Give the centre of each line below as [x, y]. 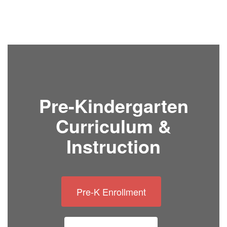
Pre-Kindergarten [113, 105]
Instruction [113, 146]
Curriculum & [113, 126]
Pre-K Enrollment [111, 192]
